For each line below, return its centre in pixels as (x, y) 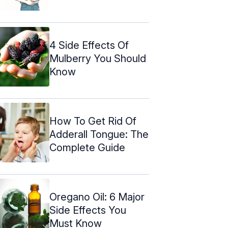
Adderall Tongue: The (99, 134)
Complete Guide (87, 147)
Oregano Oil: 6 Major (97, 197)
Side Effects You (88, 210)
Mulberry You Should (98, 58)
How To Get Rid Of (93, 121)
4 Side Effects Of (89, 45)
